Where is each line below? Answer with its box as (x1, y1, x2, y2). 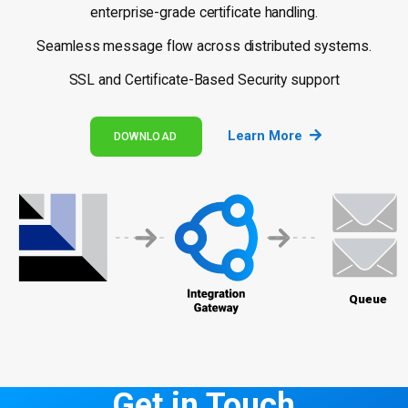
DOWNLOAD (113, 130, 178, 144)
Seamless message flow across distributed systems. (36, 38, 372, 56)
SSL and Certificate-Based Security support (68, 72, 340, 89)
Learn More (228, 127, 303, 145)
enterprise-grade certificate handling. (90, 5, 318, 22)
